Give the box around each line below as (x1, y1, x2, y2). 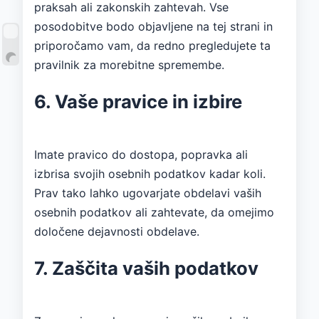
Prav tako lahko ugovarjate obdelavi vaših (34, 185, 261, 200)
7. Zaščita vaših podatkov (34, 256, 258, 279)
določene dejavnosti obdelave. (34, 224, 199, 239)
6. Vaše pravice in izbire (34, 90, 242, 113)
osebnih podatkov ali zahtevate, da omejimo (34, 204, 274, 219)
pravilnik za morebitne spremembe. (34, 57, 224, 72)
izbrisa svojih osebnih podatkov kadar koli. (34, 166, 266, 181)
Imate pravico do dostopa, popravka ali (34, 147, 248, 162)
